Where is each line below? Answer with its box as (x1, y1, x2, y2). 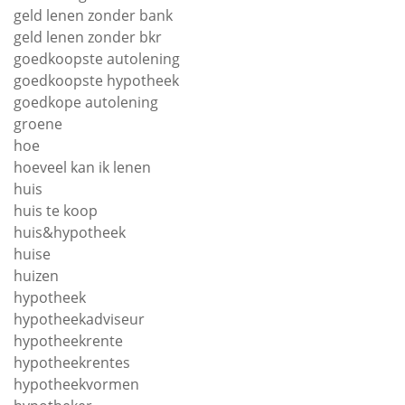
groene (14, 114, 62, 134)
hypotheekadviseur (14, 309, 145, 329)
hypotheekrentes (14, 353, 130, 372)
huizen (14, 266, 59, 286)
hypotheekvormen (14, 374, 139, 394)
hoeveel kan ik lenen (14, 157, 151, 177)
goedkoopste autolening (14, 49, 180, 69)
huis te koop (14, 201, 98, 221)
